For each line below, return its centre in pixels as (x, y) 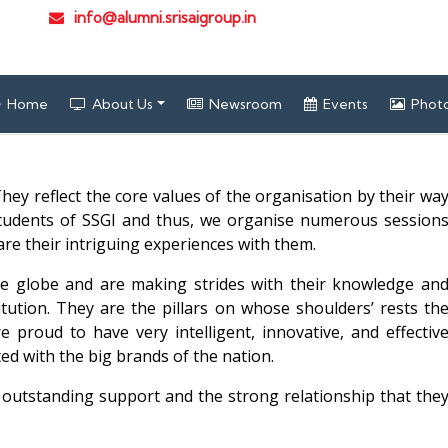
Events (346, 104)
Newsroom (246, 104)
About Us (122, 104)
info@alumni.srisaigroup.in (163, 17)
